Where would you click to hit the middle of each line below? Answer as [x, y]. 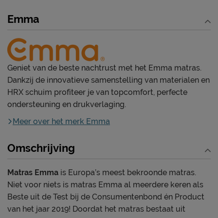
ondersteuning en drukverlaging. [67, 104]
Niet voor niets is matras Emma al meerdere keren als [105, 184]
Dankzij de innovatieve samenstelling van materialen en [109, 80]
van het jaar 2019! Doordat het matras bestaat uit [96, 209]
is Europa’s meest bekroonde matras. [127, 172]
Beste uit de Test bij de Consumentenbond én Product [106, 197]
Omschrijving [41, 148]
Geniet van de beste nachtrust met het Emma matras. [104, 68]
